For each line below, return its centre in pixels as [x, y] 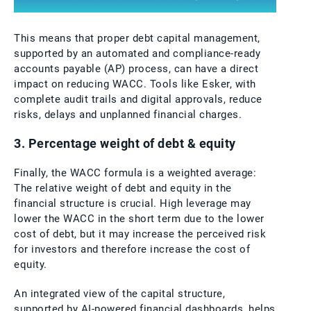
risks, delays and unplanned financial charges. [128, 114]
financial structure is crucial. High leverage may [133, 203]
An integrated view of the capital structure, [119, 293]
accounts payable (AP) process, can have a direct [136, 68]
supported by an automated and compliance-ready [137, 53]
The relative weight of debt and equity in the [123, 188]
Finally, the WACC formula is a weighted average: [135, 173]
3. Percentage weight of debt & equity [125, 143]
